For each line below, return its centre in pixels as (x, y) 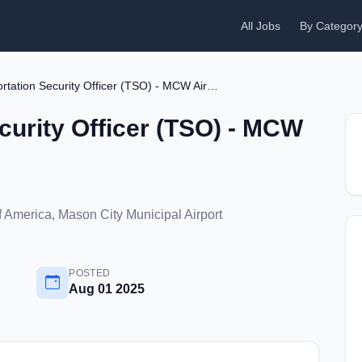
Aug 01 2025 (107, 289)
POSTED (90, 273)
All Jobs (261, 26)
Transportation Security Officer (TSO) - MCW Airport (213, 86)
